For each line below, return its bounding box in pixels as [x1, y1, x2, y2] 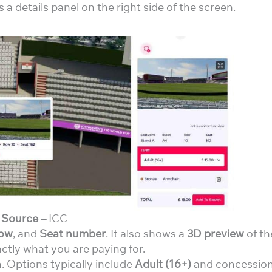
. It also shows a [106, 226, 187, 240]
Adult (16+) [135, 257, 191, 271]
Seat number [39, 226, 106, 240]
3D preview [187, 226, 244, 240]
